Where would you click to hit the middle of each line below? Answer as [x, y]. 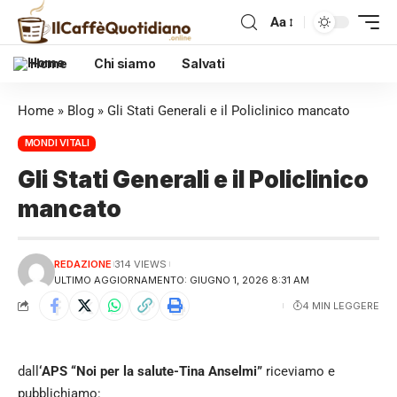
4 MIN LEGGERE [341, 305]
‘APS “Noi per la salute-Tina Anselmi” [151, 371]
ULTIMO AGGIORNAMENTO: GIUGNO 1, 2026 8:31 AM [181, 280]
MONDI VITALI [57, 143]
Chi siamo [125, 63]
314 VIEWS [141, 264]
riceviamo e [299, 371]
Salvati [203, 63]
